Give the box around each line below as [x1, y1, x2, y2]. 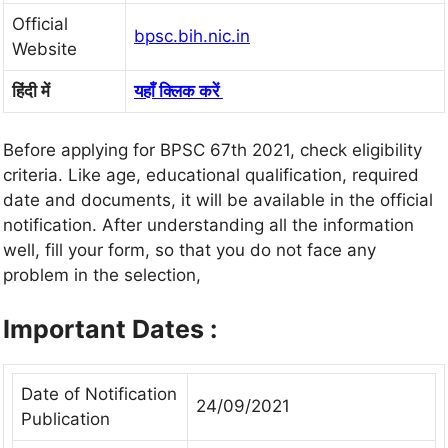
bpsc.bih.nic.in [134, 25, 250, 46]
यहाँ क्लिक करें [134, 80, 219, 101]
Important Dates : [3, 313, 217, 344]
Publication [21, 408, 110, 429]
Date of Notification [21, 383, 177, 404]
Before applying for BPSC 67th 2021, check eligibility [3, 140, 422, 161]
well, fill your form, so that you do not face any [3, 240, 376, 261]
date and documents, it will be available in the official [3, 190, 433, 211]
